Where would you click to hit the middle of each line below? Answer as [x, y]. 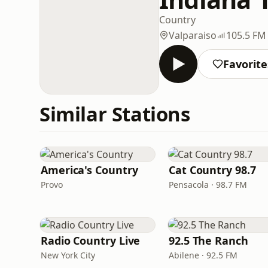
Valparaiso [193, 35]
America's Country [89, 170]
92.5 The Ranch [208, 240]
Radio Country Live [91, 240]
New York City [68, 255]
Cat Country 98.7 [212, 170]
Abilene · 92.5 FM [203, 255]
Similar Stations [115, 114]
